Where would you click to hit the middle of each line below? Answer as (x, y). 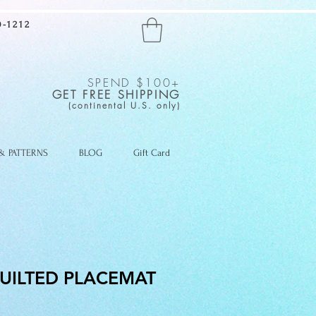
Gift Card (152, 153)
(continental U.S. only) (124, 105)
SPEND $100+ (134, 83)
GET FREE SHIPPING (116, 95)
